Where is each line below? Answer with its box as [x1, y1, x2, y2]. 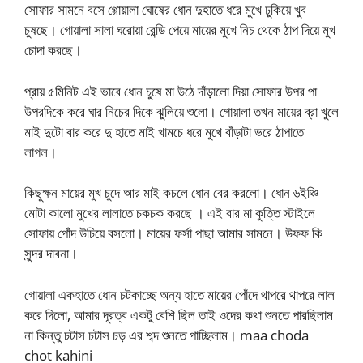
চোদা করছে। [24, 41, 82, 59]
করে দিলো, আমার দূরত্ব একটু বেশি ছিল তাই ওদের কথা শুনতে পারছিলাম [24, 305, 333, 324]
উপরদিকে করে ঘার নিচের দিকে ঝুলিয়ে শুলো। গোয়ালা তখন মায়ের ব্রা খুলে [24, 101, 339, 121]
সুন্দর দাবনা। [24, 244, 78, 263]
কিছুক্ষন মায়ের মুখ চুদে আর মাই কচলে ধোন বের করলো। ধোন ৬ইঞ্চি [24, 183, 318, 202]
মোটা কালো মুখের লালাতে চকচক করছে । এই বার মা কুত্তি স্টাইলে [24, 203, 315, 222]
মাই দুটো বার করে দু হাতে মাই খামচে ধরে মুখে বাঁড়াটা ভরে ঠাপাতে [24, 122, 304, 141]
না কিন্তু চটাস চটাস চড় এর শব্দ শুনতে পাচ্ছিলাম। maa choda [24, 325, 309, 344]
